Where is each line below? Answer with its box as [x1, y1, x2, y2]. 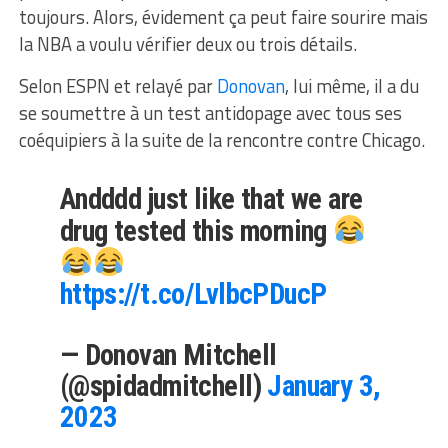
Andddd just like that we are [59, 182, 363, 217]
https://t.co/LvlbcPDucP [59, 277, 327, 312]
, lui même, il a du [284, 72, 419, 101]
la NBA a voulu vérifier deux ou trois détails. [18, 30, 357, 59]
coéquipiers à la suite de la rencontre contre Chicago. [18, 126, 425, 155]
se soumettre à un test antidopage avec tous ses [18, 99, 402, 128]
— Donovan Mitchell [59, 338, 277, 373]
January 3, [267, 369, 381, 404]
